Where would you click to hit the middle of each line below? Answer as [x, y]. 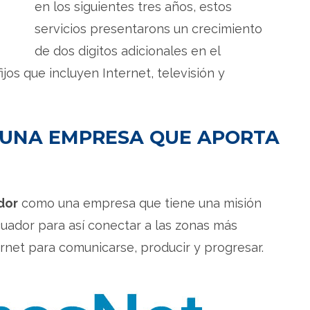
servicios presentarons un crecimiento [148, 28]
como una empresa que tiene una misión [140, 203]
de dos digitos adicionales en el [127, 51]
